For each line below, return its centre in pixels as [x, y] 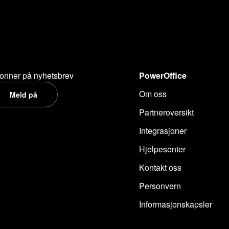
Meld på [23, 94]
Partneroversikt [166, 112]
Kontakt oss [160, 167]
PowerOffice [163, 75]
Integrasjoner [163, 130]
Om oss [153, 94]
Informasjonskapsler [175, 204]
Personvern [160, 186]
